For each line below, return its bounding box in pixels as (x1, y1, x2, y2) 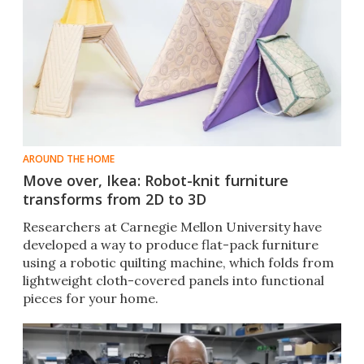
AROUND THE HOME (23, 152, 115, 167)
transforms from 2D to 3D (23, 189, 206, 210)
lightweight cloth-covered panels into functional (23, 272, 324, 289)
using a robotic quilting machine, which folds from (23, 254, 334, 271)
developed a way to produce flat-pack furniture (23, 236, 318, 253)
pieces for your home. (23, 290, 158, 307)
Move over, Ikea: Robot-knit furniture (23, 171, 288, 191)
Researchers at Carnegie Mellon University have (23, 219, 322, 236)
